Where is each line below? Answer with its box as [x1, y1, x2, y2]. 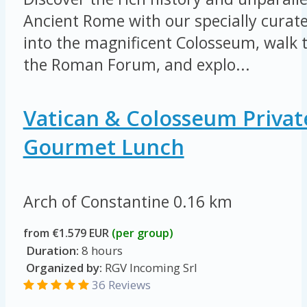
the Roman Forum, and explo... [23, 53, 250, 75]
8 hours [78, 243, 123, 259]
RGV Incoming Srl [101, 260, 197, 276]
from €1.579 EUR [23, 225, 112, 241]
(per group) [111, 225, 173, 241]
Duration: [25, 243, 79, 259]
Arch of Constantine [23, 191, 173, 213]
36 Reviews [91, 277, 151, 293]
